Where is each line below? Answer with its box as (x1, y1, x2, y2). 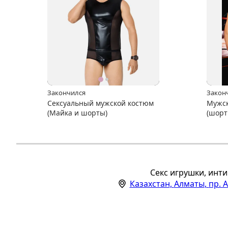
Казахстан (129, 178, 170, 189)
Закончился (47, 88, 86, 97)
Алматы (174, 178, 205, 189)
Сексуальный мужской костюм (47, 98, 154, 108)
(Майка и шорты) (47, 107, 108, 118)
